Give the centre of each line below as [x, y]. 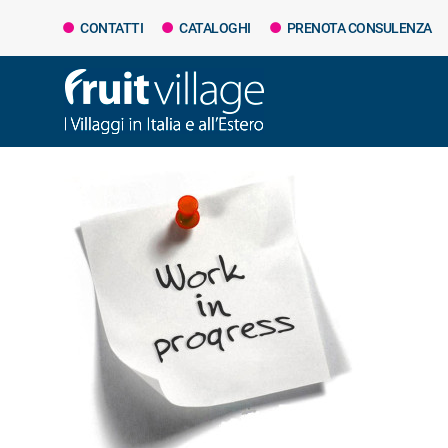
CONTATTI [110, 28]
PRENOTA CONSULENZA [358, 28]
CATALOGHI [213, 28]
